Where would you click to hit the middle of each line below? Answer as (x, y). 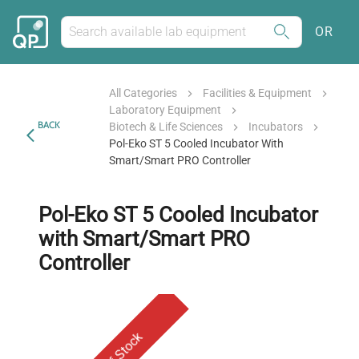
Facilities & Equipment (258, 93)
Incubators (276, 127)
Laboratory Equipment (165, 110)
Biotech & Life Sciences (166, 127)
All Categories (143, 93)
